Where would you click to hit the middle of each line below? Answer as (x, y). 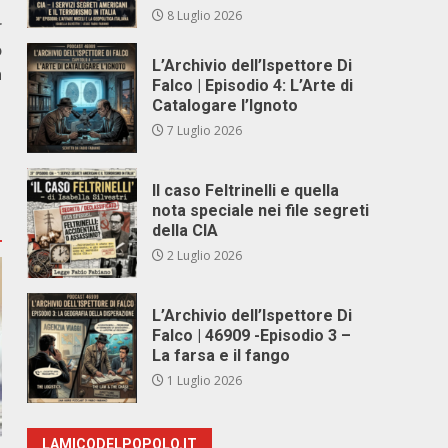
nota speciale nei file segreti (261, 210)
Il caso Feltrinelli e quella (246, 190)
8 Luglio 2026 (203, 15)
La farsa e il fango (221, 355)
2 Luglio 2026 (203, 255)
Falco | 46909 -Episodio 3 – (252, 335)
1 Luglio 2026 (203, 380)
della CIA (185, 230)
